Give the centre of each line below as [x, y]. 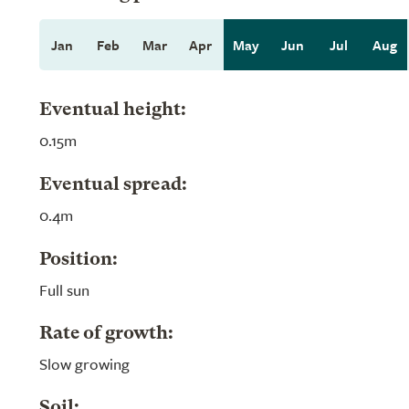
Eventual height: [113, 110]
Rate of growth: [106, 334]
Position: [79, 260]
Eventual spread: [113, 185]
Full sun [64, 290]
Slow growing [84, 364]
